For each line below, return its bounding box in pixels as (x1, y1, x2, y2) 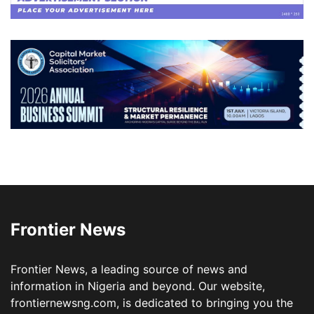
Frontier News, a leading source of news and (11, 261, 247, 276)
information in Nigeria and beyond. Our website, (11, 278, 265, 293)
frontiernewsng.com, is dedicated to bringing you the (11, 295, 293, 310)
